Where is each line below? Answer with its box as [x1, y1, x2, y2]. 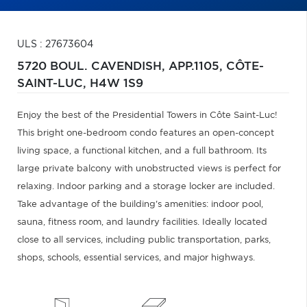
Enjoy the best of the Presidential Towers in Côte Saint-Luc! [17, 111, 278, 120]
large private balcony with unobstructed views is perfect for [17, 164, 281, 173]
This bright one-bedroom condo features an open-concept [17, 129, 274, 138]
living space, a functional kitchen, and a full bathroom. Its [17, 147, 267, 156]
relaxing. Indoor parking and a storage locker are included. [17, 182, 275, 191]
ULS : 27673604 [17, 40, 93, 49]
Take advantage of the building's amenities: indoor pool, [17, 200, 263, 209]
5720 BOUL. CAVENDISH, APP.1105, [17, 61, 226, 72]
